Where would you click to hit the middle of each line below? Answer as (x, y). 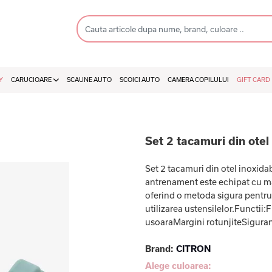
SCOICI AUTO (140, 80)
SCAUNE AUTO (89, 80)
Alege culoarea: (178, 266)
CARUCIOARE (32, 80)
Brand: (161, 249)
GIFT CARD (253, 80)
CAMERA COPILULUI (198, 80)
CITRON (193, 249)
